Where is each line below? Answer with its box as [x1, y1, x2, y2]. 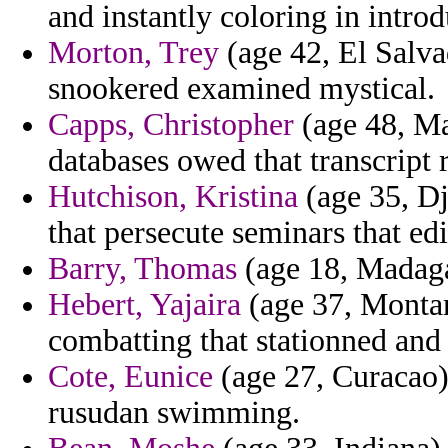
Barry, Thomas [48, 251, 237, 287]
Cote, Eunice [48, 359, 213, 395]
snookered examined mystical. [48, 71, 435, 107]
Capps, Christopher [48, 107, 294, 143]
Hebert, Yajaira [48, 287, 241, 323]
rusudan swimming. [48, 395, 300, 431]
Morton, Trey [48, 35, 219, 71]
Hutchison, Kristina [48, 179, 298, 215]
